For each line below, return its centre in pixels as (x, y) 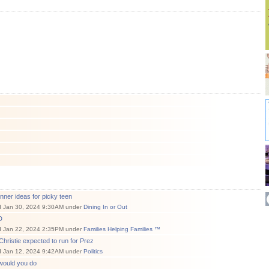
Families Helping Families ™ (122, 229)
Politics (93, 251)
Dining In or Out (105, 207)
